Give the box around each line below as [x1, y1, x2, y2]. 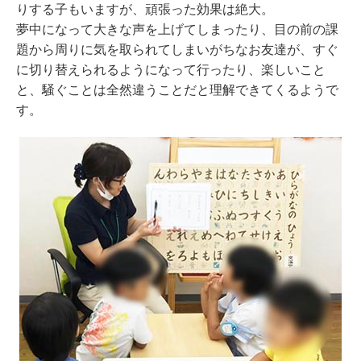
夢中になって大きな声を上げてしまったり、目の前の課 [16, 23, 338, 36]
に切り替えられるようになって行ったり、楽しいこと [16, 63, 326, 77]
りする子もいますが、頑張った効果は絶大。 [16, 2, 274, 16]
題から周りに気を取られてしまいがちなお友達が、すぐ [16, 43, 338, 56]
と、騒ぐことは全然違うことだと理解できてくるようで [16, 83, 338, 97]
